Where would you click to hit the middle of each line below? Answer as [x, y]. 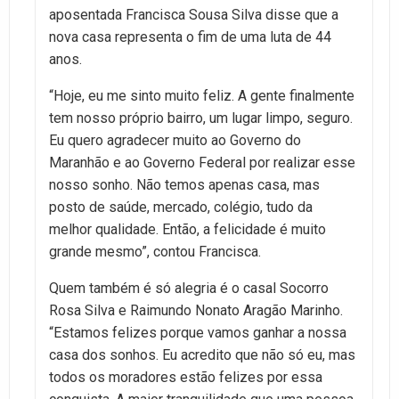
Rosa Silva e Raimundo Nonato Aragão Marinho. [196, 310]
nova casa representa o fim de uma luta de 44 [190, 37]
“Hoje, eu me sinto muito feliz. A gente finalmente [202, 95]
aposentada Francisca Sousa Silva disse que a [194, 14]
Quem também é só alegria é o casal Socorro [189, 288]
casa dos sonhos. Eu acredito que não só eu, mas [202, 354]
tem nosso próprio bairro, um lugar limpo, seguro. [201, 118]
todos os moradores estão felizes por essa [186, 377]
